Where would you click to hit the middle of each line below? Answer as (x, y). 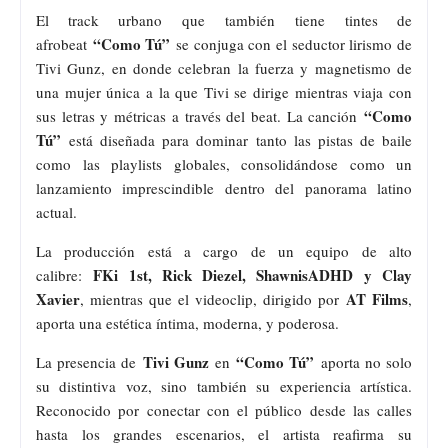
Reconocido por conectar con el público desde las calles (224, 409)
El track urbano (99, 19)
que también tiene (253, 19)
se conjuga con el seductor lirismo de (291, 43)
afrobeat (61, 43)
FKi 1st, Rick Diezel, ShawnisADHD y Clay (253, 274)
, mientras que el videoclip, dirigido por (213, 298)
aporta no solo (366, 361)
